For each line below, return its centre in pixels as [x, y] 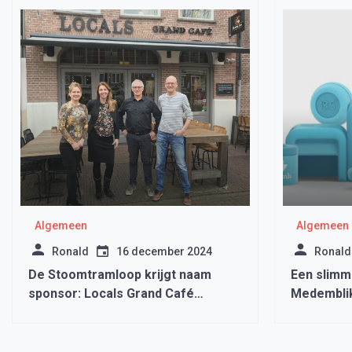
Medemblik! [62, 312]
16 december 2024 [164, 251]
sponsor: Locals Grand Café [111, 293]
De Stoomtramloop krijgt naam [120, 275]
